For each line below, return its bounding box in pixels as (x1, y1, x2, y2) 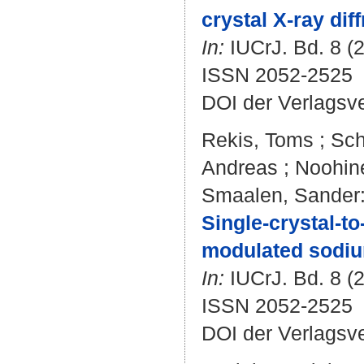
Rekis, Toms (201, 128, 314, 151)
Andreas (201, 156, 278, 179)
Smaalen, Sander (201, 184, 360, 206)
